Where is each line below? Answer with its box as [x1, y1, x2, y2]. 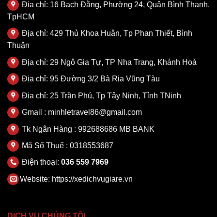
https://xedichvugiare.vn [52, 174, 133, 183]
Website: [20, 174, 52, 183]
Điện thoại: [20, 158, 61, 167]
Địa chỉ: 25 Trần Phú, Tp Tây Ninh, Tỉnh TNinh [20, 91, 181, 100]
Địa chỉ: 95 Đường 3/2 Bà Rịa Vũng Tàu [20, 75, 160, 83]
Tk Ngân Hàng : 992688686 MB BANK [20, 124, 155, 133]
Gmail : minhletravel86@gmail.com [20, 108, 142, 117]
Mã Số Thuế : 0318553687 [20, 141, 113, 150]
